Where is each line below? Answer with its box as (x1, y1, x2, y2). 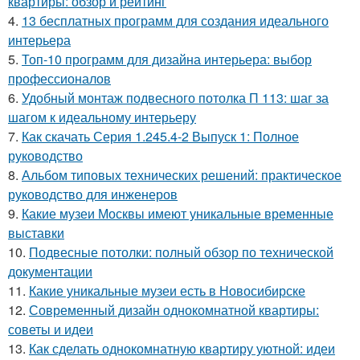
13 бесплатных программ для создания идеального (22, 11, 329, 30)
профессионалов (8, 69, 111, 88)
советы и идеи (8, 320, 93, 338)
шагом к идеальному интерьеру (8, 108, 196, 126)
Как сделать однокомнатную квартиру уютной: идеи (29, 339, 335, 358)
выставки (8, 223, 64, 242)
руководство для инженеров (8, 185, 178, 203)
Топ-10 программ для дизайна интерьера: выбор (22, 50, 312, 68)
